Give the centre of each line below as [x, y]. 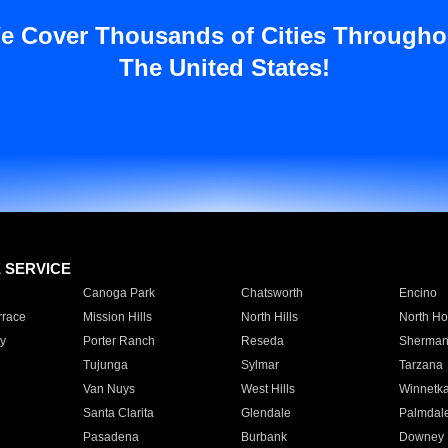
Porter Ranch [118, 341]
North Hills [269, 317]
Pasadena [110, 437]
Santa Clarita [118, 413]
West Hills [267, 389]
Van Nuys [108, 389]
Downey [421, 437]
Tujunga [105, 365]
